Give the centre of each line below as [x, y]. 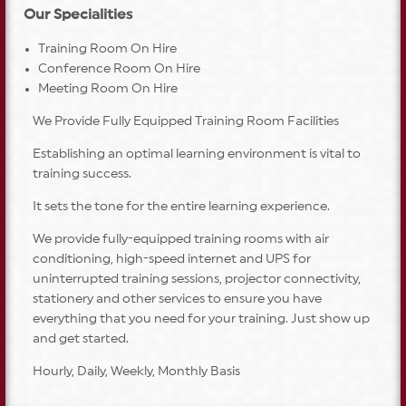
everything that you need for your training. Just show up [201, 319]
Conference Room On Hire [119, 69]
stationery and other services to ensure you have [177, 300]
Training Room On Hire [107, 49]
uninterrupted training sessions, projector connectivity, [196, 280]
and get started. [80, 339]
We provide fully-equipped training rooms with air [180, 240]
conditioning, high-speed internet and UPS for [171, 260]
